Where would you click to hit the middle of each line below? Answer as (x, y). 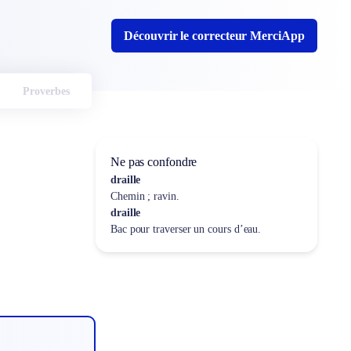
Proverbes (46, 91)
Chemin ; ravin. (145, 196)
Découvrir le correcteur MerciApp (214, 36)
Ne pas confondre (154, 162)
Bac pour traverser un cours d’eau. (186, 229)
